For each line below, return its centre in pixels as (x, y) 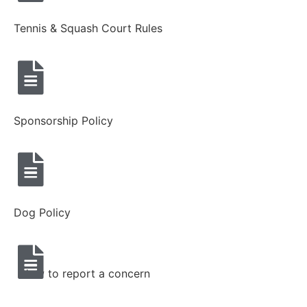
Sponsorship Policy (63, 120)
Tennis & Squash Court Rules (88, 28)
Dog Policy (42, 213)
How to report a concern (85, 273)
